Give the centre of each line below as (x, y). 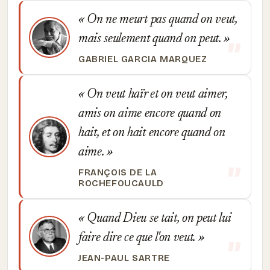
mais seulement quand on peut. (151, 39)
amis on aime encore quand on (150, 114)
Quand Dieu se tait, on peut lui (158, 219)
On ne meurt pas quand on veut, (161, 20)
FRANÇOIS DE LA (118, 172)
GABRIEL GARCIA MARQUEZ (143, 59)
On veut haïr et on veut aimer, (156, 95)
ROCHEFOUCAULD (121, 183)
